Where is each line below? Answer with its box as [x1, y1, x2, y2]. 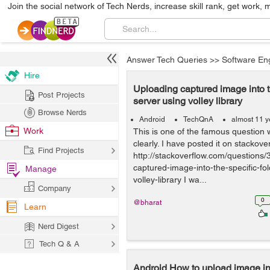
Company [38, 184, 71, 193]
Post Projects [38, 90, 85, 99]
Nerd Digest [38, 222, 79, 231]
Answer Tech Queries [127, 55, 207, 64]
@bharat [133, 198, 162, 207]
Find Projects [38, 146, 84, 155]
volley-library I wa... [133, 175, 207, 184]
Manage [25, 164, 57, 174]
